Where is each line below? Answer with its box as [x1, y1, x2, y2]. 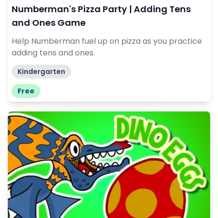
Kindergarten [18, 67, 65, 77]
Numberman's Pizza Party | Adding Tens [12, 3, 191, 16]
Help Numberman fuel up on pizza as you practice [12, 36, 202, 47]
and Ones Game [12, 17, 86, 29]
